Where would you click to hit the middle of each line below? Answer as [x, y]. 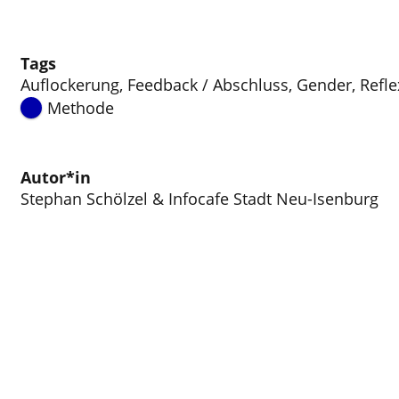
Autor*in [56, 178]
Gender [325, 85]
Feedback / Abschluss [208, 85]
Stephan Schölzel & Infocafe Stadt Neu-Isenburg [200, 199]
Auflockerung [70, 85]
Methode [80, 108]
